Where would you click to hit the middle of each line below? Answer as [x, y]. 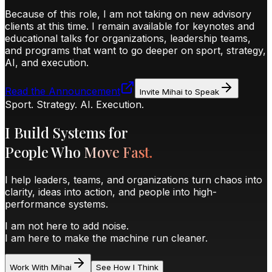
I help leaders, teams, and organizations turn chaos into [134, 179]
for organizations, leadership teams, [168, 38]
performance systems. [56, 204]
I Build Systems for [66, 132]
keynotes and [223, 26]
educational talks [43, 38]
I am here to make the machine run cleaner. [106, 238]
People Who [45, 151]
